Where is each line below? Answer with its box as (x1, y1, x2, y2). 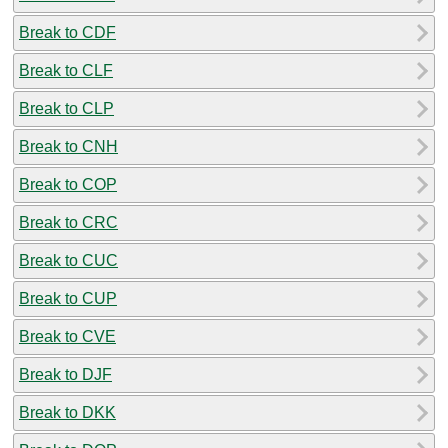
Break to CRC (19, 213, 118, 231)
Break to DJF (19, 365, 112, 383)
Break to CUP (19, 289, 117, 307)
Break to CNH (19, 137, 118, 155)
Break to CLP (19, 99, 114, 117)
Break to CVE (19, 327, 116, 345)
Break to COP (19, 175, 117, 193)
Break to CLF (19, 61, 113, 79)
